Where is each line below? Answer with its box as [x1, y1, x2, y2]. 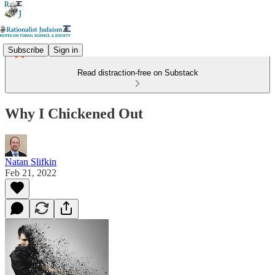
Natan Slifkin [5, 156, 56, 167]
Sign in [53, 45, 78, 55]
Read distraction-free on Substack [77, 68, 198, 77]
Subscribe [8, 45, 44, 55]
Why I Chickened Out [5, 105, 143, 122]
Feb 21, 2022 [5, 167, 56, 178]
